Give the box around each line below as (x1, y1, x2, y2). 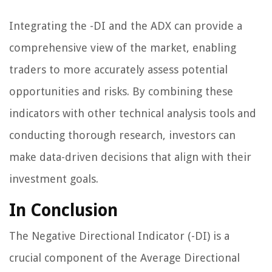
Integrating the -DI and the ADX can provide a (9, 19, 242, 33)
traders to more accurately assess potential (9, 63, 228, 76)
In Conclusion (9, 200, 118, 221)
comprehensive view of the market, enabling (9, 41, 236, 55)
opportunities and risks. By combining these (9, 85, 233, 98)
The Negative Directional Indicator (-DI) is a (9, 229, 229, 243)
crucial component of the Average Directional (9, 251, 240, 265)
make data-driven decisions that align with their (9, 151, 251, 164)
